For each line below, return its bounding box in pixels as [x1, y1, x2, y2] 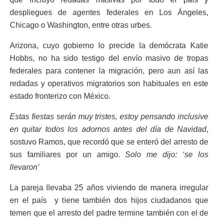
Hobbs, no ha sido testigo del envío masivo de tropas [10, 54, 208, 63]
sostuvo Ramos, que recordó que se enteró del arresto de [10, 138, 208, 146]
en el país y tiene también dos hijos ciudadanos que [10, 196, 208, 205]
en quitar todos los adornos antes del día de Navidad [10, 125, 206, 134]
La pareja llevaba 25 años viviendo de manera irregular [10, 183, 208, 192]
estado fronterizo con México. [10, 92, 110, 101]
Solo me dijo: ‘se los [125, 150, 209, 159]
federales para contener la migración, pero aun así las [10, 67, 208, 75]
